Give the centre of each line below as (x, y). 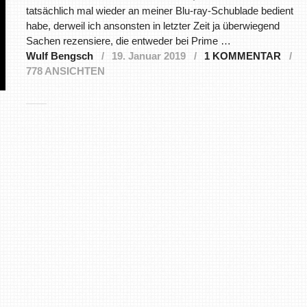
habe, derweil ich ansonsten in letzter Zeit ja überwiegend (152, 26)
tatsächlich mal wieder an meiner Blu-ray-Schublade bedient (159, 11)
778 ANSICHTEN (65, 71)
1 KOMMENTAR (242, 56)
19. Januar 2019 (148, 56)
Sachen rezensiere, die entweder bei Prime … (128, 41)
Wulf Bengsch (59, 56)
